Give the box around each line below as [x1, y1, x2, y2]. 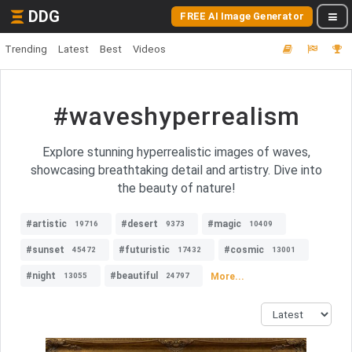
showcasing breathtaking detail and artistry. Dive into [30, 163, 322, 178]
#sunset [26, 244, 64, 255]
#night [26, 270, 56, 281]
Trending [5, 43, 47, 55]
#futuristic [119, 244, 170, 255]
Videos [133, 43, 166, 55]
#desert [121, 218, 158, 229]
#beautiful [110, 270, 158, 281]
